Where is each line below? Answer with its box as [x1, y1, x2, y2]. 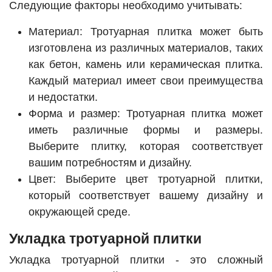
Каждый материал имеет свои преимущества [29, 75, 263, 87]
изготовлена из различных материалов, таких [29, 42, 263, 55]
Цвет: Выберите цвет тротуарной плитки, [29, 173, 263, 186]
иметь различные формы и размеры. [29, 124, 263, 137]
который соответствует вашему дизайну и [29, 189, 263, 202]
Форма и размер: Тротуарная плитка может [29, 107, 263, 120]
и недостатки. [29, 91, 98, 104]
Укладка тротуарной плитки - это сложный [9, 254, 263, 267]
